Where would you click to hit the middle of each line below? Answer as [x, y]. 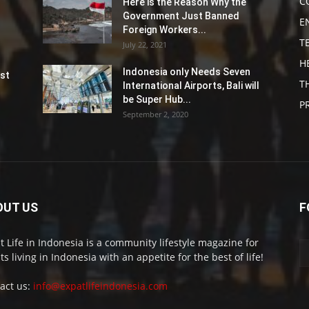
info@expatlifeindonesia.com [100, 286]
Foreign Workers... [165, 30]
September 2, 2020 [156, 114]
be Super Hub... [157, 99]
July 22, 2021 [145, 44]
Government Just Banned [181, 16]
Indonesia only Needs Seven [187, 72]
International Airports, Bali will [191, 86]
